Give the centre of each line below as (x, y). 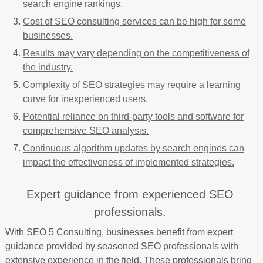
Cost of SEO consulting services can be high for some (134, 21)
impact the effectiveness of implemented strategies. (128, 162)
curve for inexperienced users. (85, 99)
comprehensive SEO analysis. (85, 131)
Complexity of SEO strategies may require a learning (131, 85)
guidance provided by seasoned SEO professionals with (122, 246)
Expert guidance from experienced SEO (130, 194)
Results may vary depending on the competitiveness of (136, 53)
